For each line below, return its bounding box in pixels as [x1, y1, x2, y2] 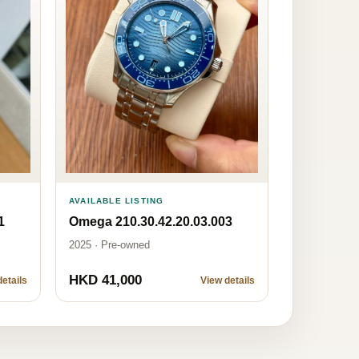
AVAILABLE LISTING [69, 196, 164, 205]
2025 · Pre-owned [69, 238, 150, 251]
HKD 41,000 [69, 272, 142, 288]
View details [200, 274, 255, 286]
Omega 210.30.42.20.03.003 [69, 214, 232, 228]
